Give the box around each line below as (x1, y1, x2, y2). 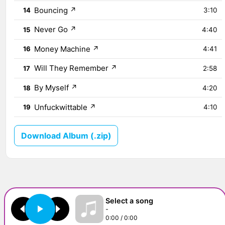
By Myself (34, 83, 69, 93)
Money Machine (34, 44, 91, 54)
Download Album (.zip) (21, 130, 111, 141)
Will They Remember (34, 63, 109, 73)
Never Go (34, 25, 68, 35)
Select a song (105, 196, 153, 205)
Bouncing (34, 5, 68, 15)
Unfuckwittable (34, 102, 88, 112)
